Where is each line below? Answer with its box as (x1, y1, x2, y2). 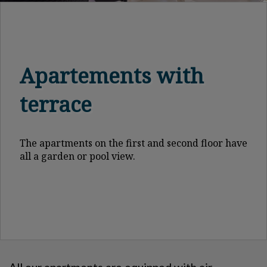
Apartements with (20, 61, 204, 89)
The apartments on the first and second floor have (20, 136, 247, 150)
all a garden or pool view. (20, 150, 135, 163)
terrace (20, 89, 92, 118)
